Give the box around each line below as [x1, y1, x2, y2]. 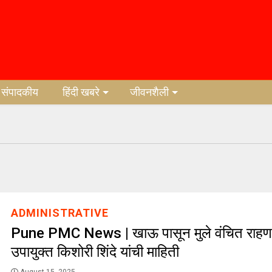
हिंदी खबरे [63, 86, 100, 98]
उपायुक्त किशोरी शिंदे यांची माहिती [10, 243, 183, 260]
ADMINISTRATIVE [10, 206, 109, 219]
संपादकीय [1, 86, 39, 98]
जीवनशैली [130, 86, 169, 98]
